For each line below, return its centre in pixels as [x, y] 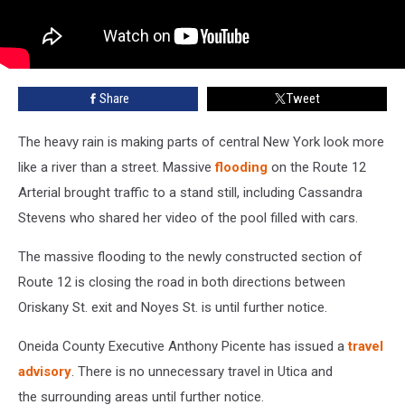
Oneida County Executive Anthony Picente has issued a [183, 346]
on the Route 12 [319, 167]
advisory [45, 371]
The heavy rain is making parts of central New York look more [201, 141]
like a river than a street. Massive [117, 167]
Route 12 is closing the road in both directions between [182, 282]
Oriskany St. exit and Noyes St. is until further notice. [173, 307]
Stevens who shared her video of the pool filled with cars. [188, 217]
